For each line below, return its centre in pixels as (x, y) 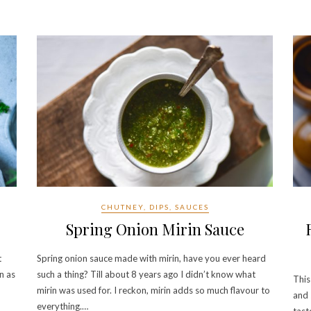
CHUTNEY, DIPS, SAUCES (155, 207)
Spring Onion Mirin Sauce (155, 229)
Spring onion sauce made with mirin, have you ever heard (151, 259)
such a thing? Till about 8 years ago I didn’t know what (146, 275)
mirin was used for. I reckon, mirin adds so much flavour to (153, 291)
